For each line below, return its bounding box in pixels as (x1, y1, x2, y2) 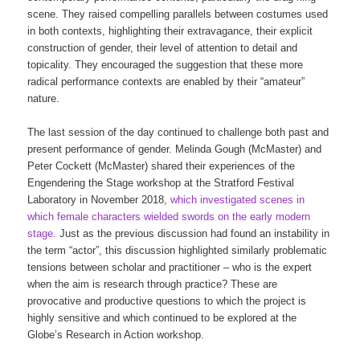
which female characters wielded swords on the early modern (27, 210, 311, 223)
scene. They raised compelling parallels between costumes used (27, 7, 329, 20)
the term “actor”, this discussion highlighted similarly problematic (27, 243, 328, 256)
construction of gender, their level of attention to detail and (27, 41, 298, 54)
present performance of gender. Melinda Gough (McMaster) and (27, 142, 322, 155)
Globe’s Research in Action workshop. (27, 328, 205, 341)
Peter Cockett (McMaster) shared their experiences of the (27, 159, 296, 172)
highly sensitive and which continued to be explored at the (27, 311, 297, 324)
